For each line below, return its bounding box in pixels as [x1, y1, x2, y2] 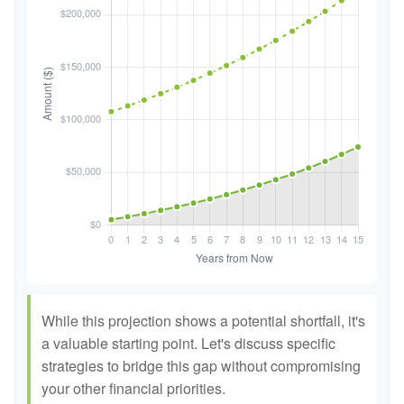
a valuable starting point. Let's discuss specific [41, 333, 335, 353]
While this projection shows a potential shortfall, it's [41, 310, 365, 331]
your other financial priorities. [41, 378, 225, 399]
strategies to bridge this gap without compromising [41, 355, 361, 376]
